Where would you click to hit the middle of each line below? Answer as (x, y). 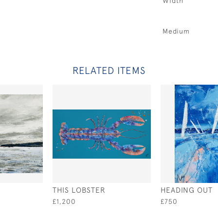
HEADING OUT (187, 190)
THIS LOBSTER (79, 190)
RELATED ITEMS (109, 70)
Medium (176, 31)
